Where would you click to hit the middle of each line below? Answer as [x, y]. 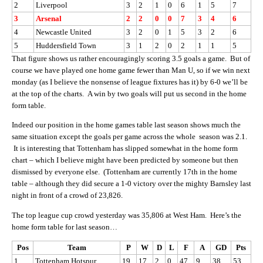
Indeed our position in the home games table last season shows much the [126, 125]
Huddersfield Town [66, 45]
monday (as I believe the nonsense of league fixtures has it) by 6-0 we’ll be [130, 82]
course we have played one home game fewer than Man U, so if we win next [131, 70]
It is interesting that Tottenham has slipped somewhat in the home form [125, 149]
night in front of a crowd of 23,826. [67, 195]
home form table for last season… [65, 227]
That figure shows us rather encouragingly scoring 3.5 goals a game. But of [131, 58]
